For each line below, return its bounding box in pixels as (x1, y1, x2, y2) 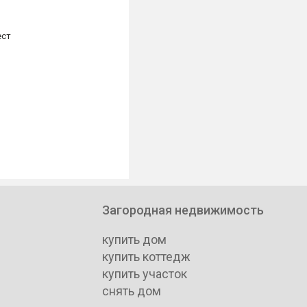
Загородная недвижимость (102, 203, 264, 217)
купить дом (102, 232, 167, 247)
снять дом (102, 284, 161, 298)
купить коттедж (102, 249, 191, 264)
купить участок (102, 267, 187, 281)
